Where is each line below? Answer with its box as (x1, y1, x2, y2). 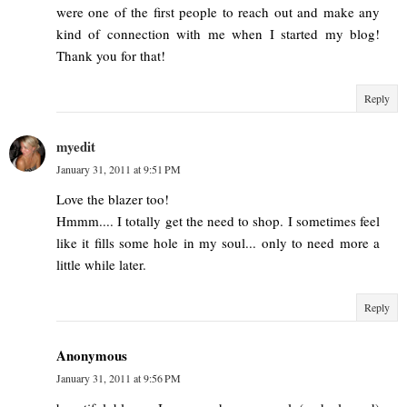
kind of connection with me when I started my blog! (56, 25, 380, 44)
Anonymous (56, 345, 127, 366)
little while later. (56, 255, 146, 274)
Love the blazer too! (56, 190, 169, 209)
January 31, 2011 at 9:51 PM (56, 162, 181, 177)
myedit (56, 136, 95, 157)
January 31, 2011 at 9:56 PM (56, 371, 181, 386)
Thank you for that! (56, 46, 165, 65)
